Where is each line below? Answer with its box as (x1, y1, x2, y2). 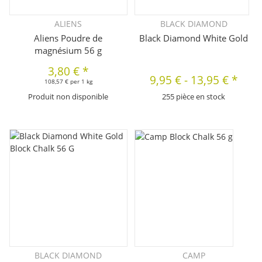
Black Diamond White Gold (139, 32, 249, 44)
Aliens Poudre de (34, 32, 103, 44)
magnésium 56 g (35, 44, 102, 56)
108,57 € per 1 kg (44, 77, 92, 85)
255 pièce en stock (162, 91, 226, 102)
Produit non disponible (28, 91, 109, 102)
